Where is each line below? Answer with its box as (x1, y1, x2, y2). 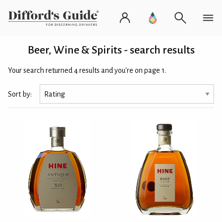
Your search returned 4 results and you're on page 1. (8, 66, 166, 74)
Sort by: (8, 90, 32, 98)
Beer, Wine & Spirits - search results (27, 44, 195, 56)
